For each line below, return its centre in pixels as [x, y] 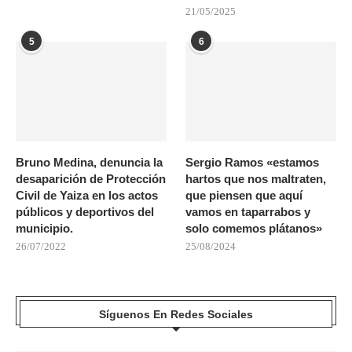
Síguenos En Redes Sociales [176, 315]
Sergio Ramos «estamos [253, 163]
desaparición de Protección [91, 179]
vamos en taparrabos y [248, 212]
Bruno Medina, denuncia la [89, 163]
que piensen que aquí [244, 196]
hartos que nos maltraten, [256, 179]
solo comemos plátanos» [254, 229]
